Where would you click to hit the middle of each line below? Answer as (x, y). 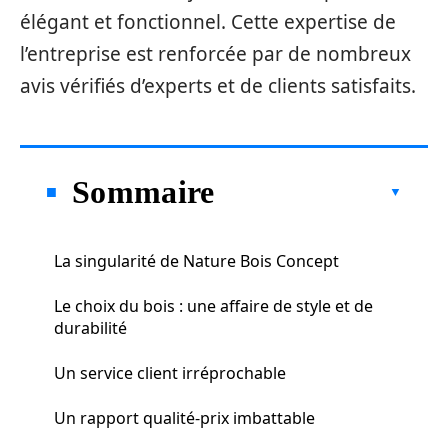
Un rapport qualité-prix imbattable (184, 417)
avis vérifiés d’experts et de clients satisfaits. (218, 86)
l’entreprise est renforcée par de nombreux (215, 54)
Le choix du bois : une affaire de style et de (213, 305)
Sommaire (143, 191)
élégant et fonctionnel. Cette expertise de (208, 22)
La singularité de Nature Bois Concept (196, 260)
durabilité (90, 327)
